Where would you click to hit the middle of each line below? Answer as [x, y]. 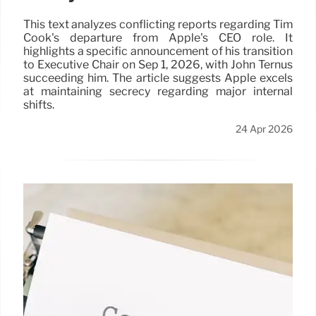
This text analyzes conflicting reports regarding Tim [158, 24]
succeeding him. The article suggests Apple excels [158, 78]
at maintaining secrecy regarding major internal [158, 91]
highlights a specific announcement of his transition [158, 51]
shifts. [39, 104]
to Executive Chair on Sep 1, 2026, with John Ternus [158, 64]
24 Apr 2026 [264, 129]
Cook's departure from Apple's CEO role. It [158, 37]
